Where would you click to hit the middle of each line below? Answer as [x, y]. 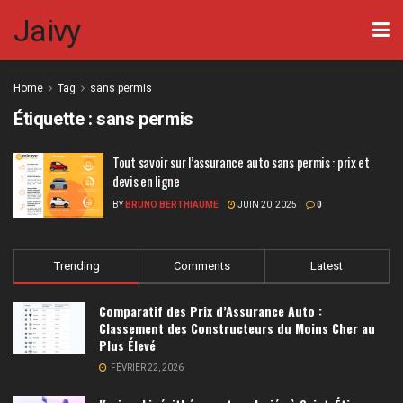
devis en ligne [146, 181]
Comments [201, 265]
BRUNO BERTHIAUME [172, 205]
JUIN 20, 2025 [266, 205]
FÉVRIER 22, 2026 [146, 367]
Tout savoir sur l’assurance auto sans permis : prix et [241, 162]
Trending [76, 265]
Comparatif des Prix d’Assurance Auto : [210, 310]
